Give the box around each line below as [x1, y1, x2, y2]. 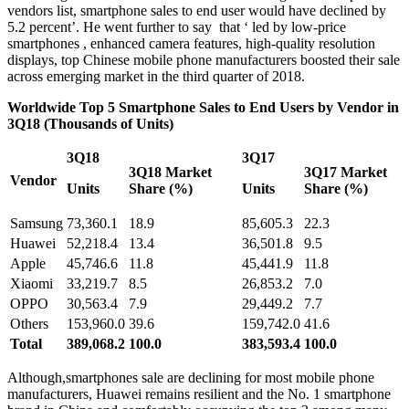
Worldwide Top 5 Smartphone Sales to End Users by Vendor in [7, 99, 399, 115]
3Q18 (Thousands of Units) [7, 115, 173, 131]
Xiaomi [10, 275, 53, 291]
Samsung [10, 215, 63, 231]
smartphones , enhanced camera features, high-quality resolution [7, 35, 375, 51]
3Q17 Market [304, 163, 387, 180]
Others [10, 315, 48, 331]
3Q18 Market [129, 163, 212, 180]
